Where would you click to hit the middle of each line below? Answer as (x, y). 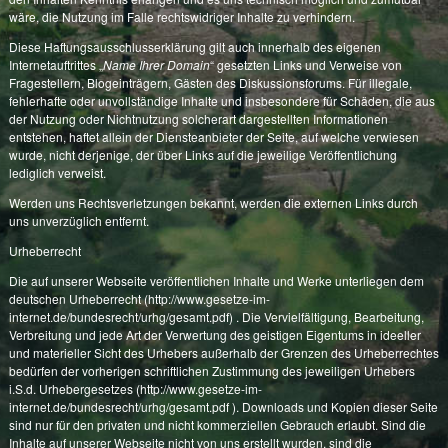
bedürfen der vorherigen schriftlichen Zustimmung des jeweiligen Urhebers (211, 371)
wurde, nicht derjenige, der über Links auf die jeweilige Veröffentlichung (202, 155)
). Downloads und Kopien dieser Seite (333, 407)
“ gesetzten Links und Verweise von (305, 65)
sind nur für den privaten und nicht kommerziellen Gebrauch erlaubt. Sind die (217, 425)
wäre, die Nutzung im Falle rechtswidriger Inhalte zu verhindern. (181, 17)
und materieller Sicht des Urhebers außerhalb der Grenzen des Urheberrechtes (223, 353)
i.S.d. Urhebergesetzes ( (74, 389)
